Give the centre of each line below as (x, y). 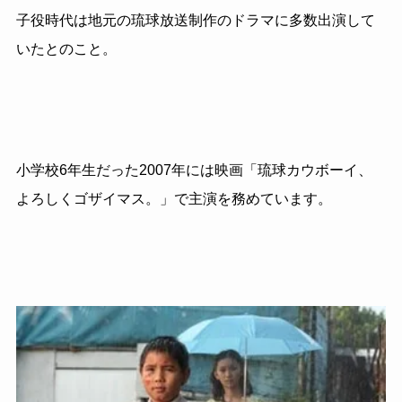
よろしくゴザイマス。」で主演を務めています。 (174, 199)
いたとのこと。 (66, 48)
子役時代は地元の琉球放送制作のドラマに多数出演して (195, 20)
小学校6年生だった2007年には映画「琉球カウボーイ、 (194, 170)
